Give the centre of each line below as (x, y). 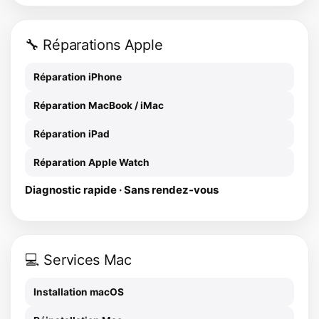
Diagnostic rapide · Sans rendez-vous (122, 190)
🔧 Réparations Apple (94, 45)
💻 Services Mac (78, 260)
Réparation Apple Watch (91, 163)
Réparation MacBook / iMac (99, 106)
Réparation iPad (72, 134)
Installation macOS (79, 292)
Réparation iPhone (78, 77)
